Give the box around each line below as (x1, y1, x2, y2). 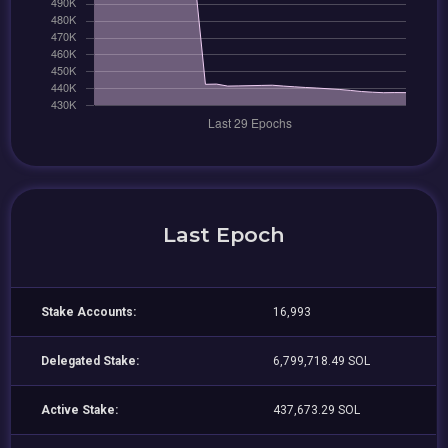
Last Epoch (163, 221, 285, 247)
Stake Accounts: (41, 305, 137, 319)
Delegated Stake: (41, 354, 140, 368)
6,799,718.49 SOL (273, 354, 371, 368)
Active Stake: (41, 403, 119, 417)
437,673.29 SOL (273, 403, 361, 417)
